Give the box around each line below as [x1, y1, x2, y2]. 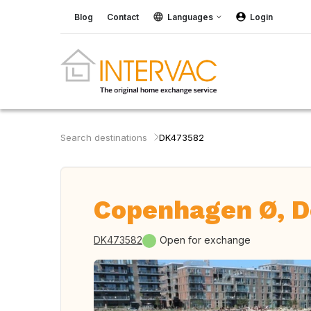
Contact [107, 11, 139, 22]
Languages [167, 11, 213, 22]
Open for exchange [160, 234, 251, 246]
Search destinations [60, 132, 147, 143]
